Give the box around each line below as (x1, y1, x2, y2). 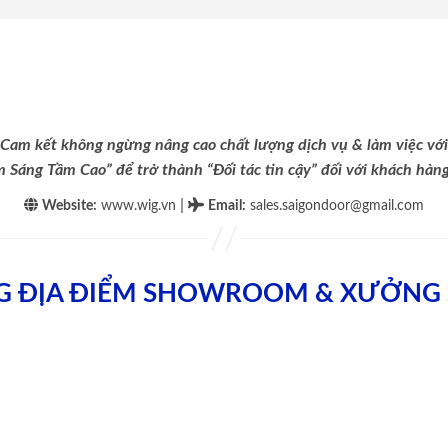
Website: (42, 197, 97, 213)
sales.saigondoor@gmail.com (250, 197, 424, 213)
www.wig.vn (97, 197, 176, 213)
